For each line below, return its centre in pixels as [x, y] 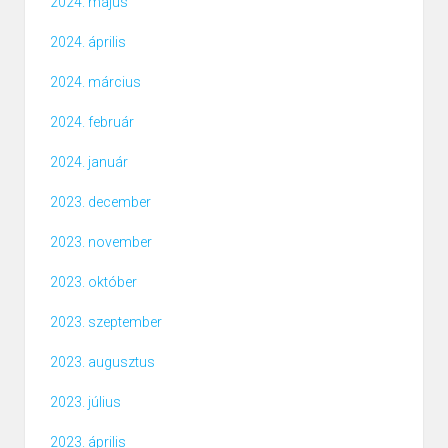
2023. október [93, 282]
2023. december [100, 202]
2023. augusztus [102, 362]
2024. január [89, 162]
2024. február [92, 122]
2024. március [95, 82]
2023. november [101, 242]
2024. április [88, 42]
